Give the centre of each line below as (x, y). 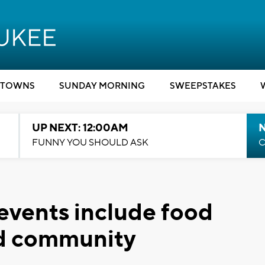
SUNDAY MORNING (102, 86)
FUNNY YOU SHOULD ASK (90, 143)
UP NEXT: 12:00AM (80, 128)
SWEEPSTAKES (203, 86)
